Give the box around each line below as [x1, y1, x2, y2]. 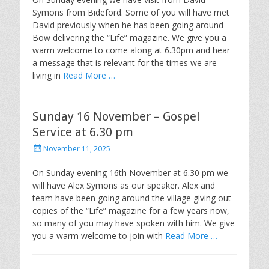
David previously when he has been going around [32, 19, 223, 31]
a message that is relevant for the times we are [32, 57, 217, 68]
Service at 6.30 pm [32, 125, 133, 139]
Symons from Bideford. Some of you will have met [32, 7, 229, 18]
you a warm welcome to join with [32, 230, 165, 241]
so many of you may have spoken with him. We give [32, 217, 235, 229]
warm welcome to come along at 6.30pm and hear [32, 44, 230, 56]
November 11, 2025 [43, 144, 110, 154]
